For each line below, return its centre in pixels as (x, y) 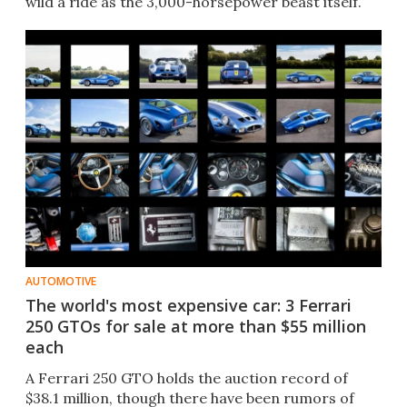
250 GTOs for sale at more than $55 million (196, 327)
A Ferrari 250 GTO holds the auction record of (187, 378)
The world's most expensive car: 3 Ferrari (189, 306)
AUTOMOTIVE (61, 282)
